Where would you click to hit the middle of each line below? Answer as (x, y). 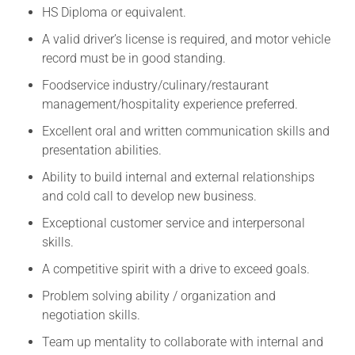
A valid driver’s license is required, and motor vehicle (186, 39)
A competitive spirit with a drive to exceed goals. (176, 269)
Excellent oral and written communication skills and (185, 131)
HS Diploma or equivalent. (114, 12)
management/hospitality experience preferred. (170, 104)
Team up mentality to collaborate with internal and (182, 342)
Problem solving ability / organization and (158, 296)
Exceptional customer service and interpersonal (173, 223)
